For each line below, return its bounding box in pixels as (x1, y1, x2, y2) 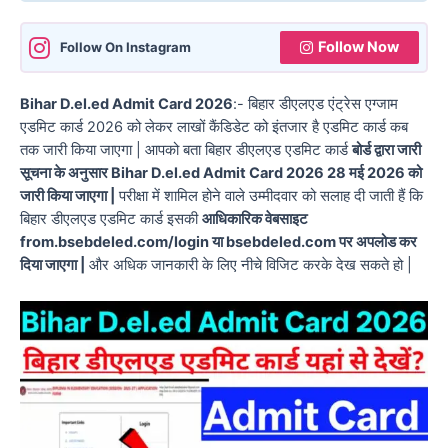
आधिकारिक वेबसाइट (202, 210, 308, 229)
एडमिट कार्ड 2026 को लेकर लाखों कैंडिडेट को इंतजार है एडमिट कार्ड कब (20, 118, 408, 137)
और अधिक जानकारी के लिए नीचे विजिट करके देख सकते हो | (85, 256, 412, 275)
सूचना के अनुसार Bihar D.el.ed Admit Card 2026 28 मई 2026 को (20, 164, 422, 183)
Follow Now (318, 38, 399, 57)
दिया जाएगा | (20, 256, 85, 275)
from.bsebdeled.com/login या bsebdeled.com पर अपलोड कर (20, 233, 417, 252)
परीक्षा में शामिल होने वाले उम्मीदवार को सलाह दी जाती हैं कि (115, 187, 423, 206)
